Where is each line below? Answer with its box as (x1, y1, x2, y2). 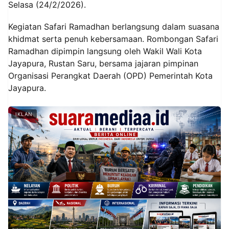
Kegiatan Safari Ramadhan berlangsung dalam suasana (8, 21, 219, 32)
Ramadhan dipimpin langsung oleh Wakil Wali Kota (8, 46, 202, 57)
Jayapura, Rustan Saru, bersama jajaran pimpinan (8, 58, 198, 69)
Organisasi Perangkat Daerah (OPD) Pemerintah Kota (8, 71, 213, 81)
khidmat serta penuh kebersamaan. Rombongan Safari (8, 34, 218, 44)
